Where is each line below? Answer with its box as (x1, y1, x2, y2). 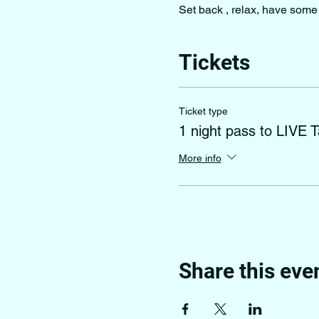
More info (178, 152, 221, 164)
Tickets (178, 50, 250, 75)
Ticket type (178, 105, 228, 117)
